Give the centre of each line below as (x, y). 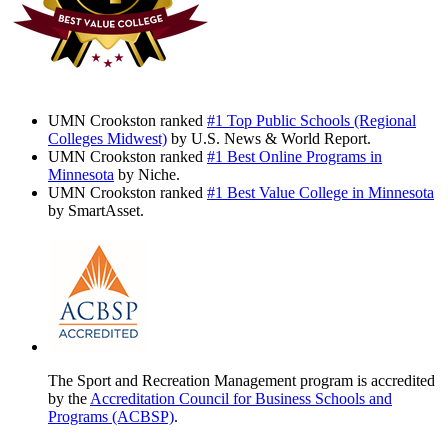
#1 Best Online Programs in (294, 156)
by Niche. (147, 174)
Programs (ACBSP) (111, 416)
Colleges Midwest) (107, 138)
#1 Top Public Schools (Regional (311, 120)
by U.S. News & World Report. (269, 138)
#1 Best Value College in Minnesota (320, 192)
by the (69, 398)
